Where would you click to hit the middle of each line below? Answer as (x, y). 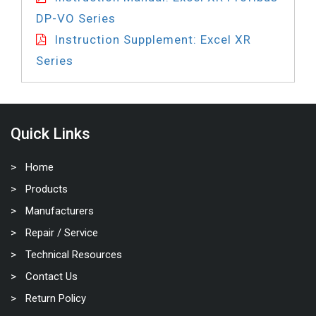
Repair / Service (62, 233)
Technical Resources (74, 255)
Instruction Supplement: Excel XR (153, 39)
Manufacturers (60, 211)
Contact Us (51, 276)
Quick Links (50, 134)
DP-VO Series (76, 18)
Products (47, 189)
